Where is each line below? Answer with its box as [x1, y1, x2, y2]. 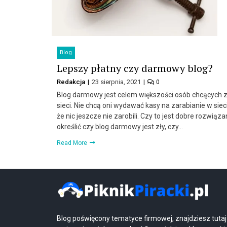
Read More [57, 139, 89, 146]
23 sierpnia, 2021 [92, 78, 142, 86]
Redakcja [57, 78, 87, 86]
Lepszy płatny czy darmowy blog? [57, 61, 213, 75]
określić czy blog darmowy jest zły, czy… [57, 122, 183, 131]
